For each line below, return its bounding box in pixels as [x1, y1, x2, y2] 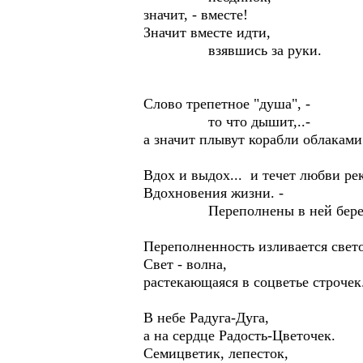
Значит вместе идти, [143, 24, 271, 41]
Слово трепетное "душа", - [143, 96, 310, 112]
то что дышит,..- [143, 113, 310, 130]
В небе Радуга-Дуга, [143, 310, 269, 326]
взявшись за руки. [143, 42, 322, 58]
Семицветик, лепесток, [143, 345, 288, 361]
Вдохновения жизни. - [143, 185, 284, 201]
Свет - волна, [143, 256, 227, 272]
